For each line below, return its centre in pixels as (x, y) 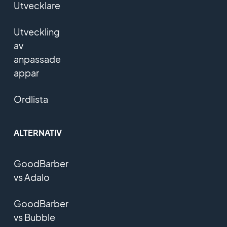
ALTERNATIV (37, 133)
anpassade (37, 59)
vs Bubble (34, 217)
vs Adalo (31, 177)
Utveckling (36, 32)
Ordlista (31, 99)
